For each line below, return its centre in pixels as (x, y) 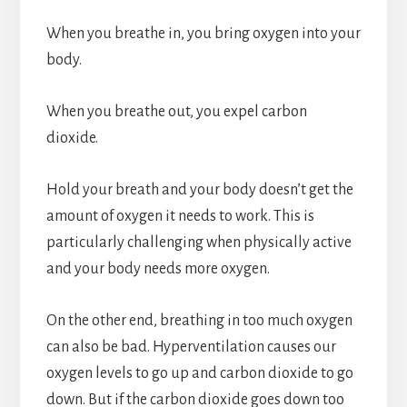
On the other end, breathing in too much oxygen (199, 321)
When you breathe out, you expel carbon (176, 112)
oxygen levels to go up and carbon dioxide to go (199, 374)
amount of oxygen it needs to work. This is (180, 217)
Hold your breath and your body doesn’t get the (199, 190)
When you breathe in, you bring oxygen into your (203, 34)
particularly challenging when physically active (199, 243)
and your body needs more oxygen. (158, 269)
